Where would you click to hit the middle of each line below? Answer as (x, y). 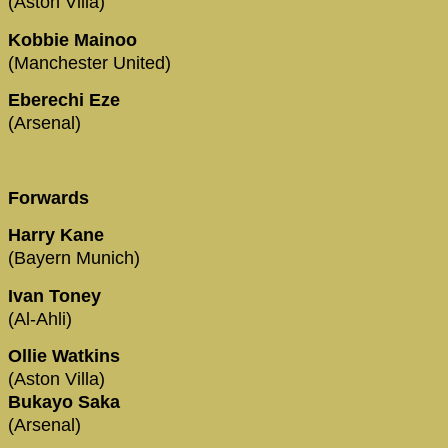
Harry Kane (58, 235)
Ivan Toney (57, 295)
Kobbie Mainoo (75, 39)
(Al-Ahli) (40, 318)
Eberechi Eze (66, 100)
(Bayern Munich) (74, 258)
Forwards (48, 197)
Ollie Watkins (66, 355)
